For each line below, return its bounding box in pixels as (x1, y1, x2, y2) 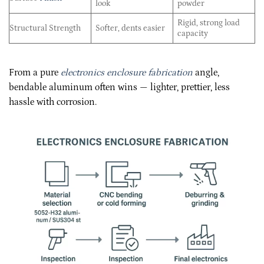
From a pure (9, 67, 61, 78)
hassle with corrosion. (9, 96, 97, 107)
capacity (177, 29, 209, 39)
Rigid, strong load (177, 18, 240, 28)
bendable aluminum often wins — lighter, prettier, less (9, 81, 230, 93)
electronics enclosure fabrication (61, 67, 193, 78)
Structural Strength (9, 24, 81, 34)
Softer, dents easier (95, 24, 166, 34)
